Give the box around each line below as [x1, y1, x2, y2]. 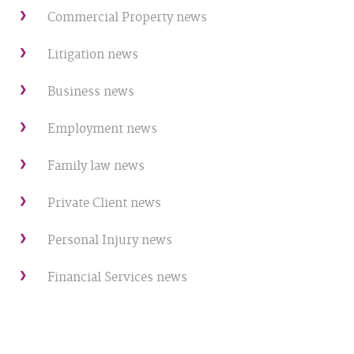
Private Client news [47, 195, 161, 211]
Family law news [47, 158, 145, 174]
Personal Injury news [47, 232, 172, 248]
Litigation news [47, 47, 138, 62]
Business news [47, 84, 134, 100]
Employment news [47, 121, 157, 137]
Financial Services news [47, 269, 187, 285]
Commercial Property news [47, 9, 207, 25]
